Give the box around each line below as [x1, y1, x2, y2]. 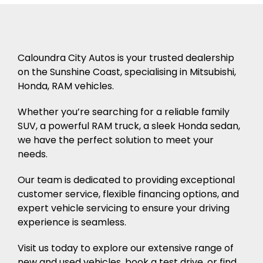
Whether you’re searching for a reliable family [18, 104, 230, 119]
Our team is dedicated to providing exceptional [18, 173, 235, 187]
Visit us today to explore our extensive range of [18, 241, 234, 255]
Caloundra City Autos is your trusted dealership [18, 50, 234, 65]
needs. [18, 147, 48, 161]
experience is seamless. [18, 215, 126, 229]
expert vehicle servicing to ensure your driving [18, 201, 230, 215]
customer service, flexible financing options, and [18, 187, 239, 201]
